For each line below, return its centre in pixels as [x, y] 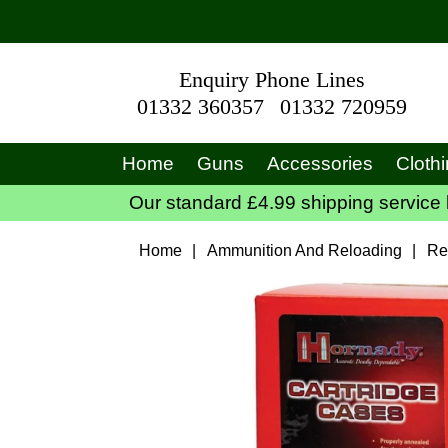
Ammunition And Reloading [305, 250]
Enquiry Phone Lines [272, 80]
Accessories [319, 163]
